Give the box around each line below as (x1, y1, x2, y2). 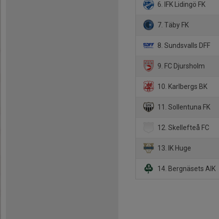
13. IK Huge (156, 144, 192, 152)
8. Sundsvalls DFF (156, 41, 211, 49)
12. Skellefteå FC (156, 123, 210, 131)
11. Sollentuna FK (156, 103, 211, 111)
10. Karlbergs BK (156, 82, 208, 90)
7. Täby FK (156, 21, 189, 29)
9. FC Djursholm (156, 62, 205, 70)
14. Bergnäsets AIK (156, 164, 216, 173)
